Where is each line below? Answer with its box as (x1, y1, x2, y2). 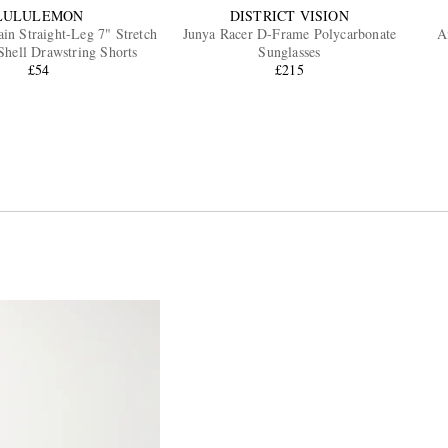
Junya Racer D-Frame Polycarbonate (182, 24, 397, 44)
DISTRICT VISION (229, 6, 349, 26)
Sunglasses (258, 42, 321, 62)
